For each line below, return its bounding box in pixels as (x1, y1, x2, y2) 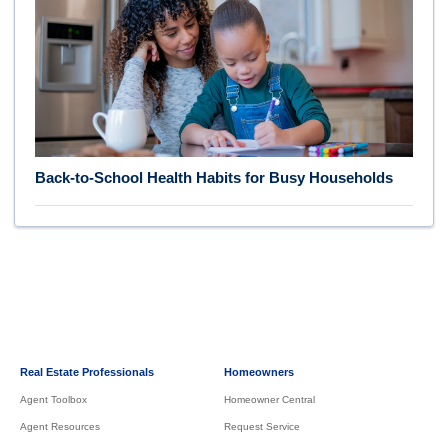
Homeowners (224, 365, 294, 378)
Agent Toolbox (20, 393, 87, 405)
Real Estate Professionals (20, 365, 154, 378)
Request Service (224, 420, 300, 432)
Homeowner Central (224, 393, 315, 405)
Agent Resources (20, 420, 100, 432)
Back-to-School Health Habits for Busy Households (35, 169, 394, 187)
